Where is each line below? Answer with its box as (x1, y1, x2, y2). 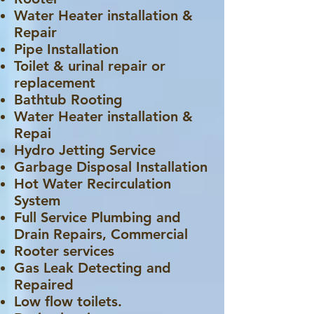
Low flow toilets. (14, 293, 122, 310)
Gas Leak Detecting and (14, 259, 171, 276)
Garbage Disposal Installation (14, 158, 207, 175)
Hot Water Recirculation (14, 175, 171, 192)
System (14, 192, 60, 209)
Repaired (14, 276, 74, 293)
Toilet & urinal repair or (14, 57, 165, 74)
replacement (14, 74, 95, 91)
